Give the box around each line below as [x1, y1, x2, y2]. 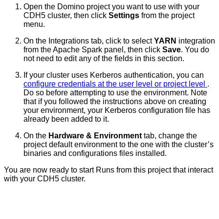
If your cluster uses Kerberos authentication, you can [23, 71, 204, 80]
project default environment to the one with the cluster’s [23, 140, 214, 149]
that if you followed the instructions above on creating [23, 97, 206, 106]
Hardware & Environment [48, 131, 142, 140]
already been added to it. [23, 115, 109, 124]
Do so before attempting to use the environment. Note [23, 88, 207, 97]
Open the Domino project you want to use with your [23, 2, 199, 11]
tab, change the [142, 131, 197, 140]
